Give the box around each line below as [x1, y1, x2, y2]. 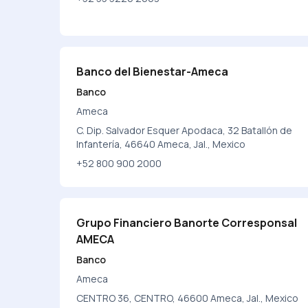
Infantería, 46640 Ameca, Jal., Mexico [76, 137, 245, 151]
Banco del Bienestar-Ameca [76, 64, 228, 79]
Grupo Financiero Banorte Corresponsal [76, 215, 297, 230]
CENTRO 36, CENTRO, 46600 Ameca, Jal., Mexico [76, 291, 298, 305]
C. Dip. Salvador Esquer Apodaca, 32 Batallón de [76, 124, 292, 137]
